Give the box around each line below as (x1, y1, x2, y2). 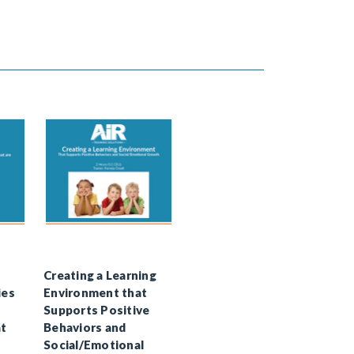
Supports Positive (43, 302, 150, 317)
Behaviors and (43, 319, 126, 334)
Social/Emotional (43, 337, 144, 352)
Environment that (43, 284, 147, 299)
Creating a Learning (43, 267, 156, 282)
